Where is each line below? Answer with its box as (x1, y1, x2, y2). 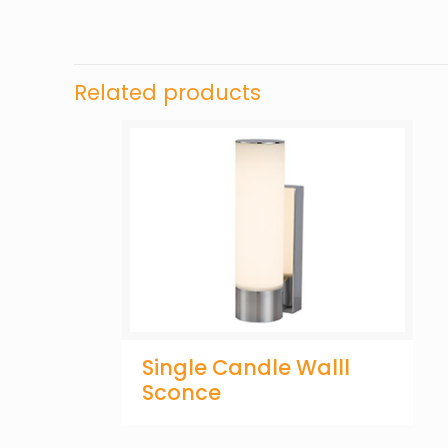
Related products (74, 77, 262, 107)
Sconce (142, 377, 221, 407)
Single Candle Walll (142, 352, 350, 382)
